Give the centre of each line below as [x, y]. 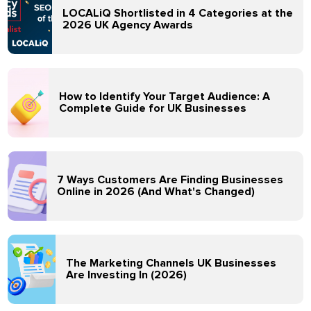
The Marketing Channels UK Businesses [171, 263]
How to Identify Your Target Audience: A [165, 96]
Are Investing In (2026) [127, 275]
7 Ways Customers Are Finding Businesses [170, 180]
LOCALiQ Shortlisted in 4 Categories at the [178, 13]
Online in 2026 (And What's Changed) [156, 192]
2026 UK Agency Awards [128, 25]
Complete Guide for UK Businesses [153, 108]
